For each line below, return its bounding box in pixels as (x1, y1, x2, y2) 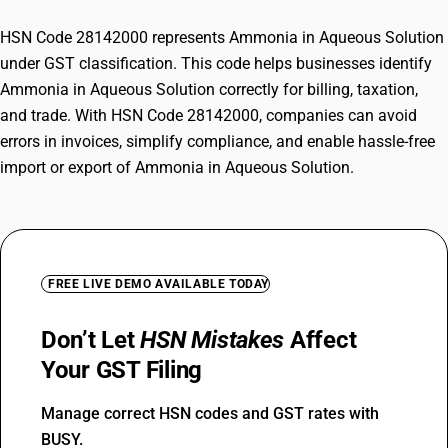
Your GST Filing (41, 356, 203, 384)
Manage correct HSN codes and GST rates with (41, 404, 379, 423)
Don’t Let (41, 326, 141, 354)
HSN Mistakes (140, 326, 285, 354)
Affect (284, 326, 357, 354)
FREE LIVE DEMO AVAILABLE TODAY (48, 277, 269, 291)
